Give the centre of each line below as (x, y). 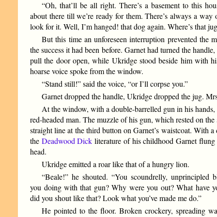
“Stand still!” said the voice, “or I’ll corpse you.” (115, 84)
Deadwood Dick (67, 141)
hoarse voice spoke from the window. (87, 71)
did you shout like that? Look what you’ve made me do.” (116, 198)
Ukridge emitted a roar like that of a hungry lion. (116, 164)
